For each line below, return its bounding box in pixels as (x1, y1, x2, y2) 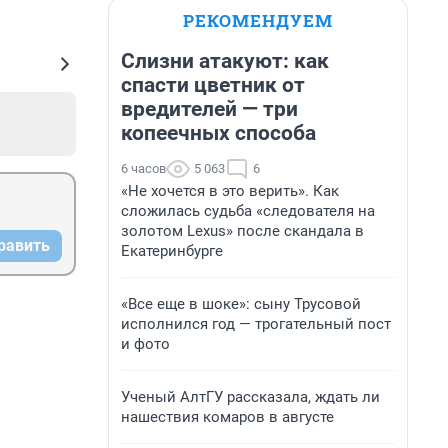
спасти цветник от (121, 73, 305, 97)
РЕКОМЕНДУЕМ (183, 9, 333, 32)
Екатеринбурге (121, 242, 223, 260)
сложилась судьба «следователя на (121, 202, 375, 220)
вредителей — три (121, 97, 298, 121)
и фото (121, 335, 170, 353)
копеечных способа (121, 121, 316, 145)
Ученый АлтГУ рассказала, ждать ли (121, 388, 380, 406)
